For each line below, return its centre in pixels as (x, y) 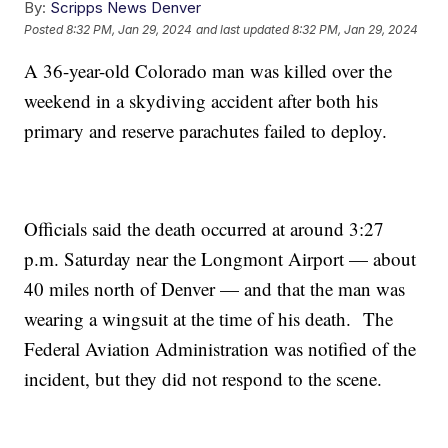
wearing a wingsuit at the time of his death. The (209, 319)
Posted (45, 29)
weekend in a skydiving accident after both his (201, 101)
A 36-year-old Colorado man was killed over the (208, 71)
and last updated (243, 29)
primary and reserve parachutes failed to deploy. (206, 131)
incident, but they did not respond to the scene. (203, 379)
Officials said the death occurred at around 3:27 (204, 229)
